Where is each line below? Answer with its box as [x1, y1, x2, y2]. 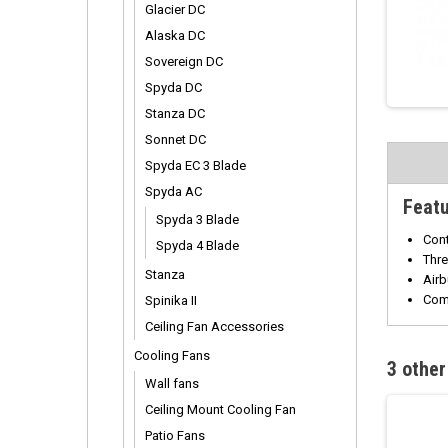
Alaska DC [145, 28, 205, 43]
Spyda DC [145, 80, 202, 95]
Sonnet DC [145, 132, 206, 147]
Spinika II [145, 293, 197, 308]
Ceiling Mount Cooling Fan [145, 402, 296, 417]
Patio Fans [145, 428, 205, 443]
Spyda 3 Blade [156, 212, 239, 227]
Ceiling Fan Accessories [145, 319, 284, 334]
